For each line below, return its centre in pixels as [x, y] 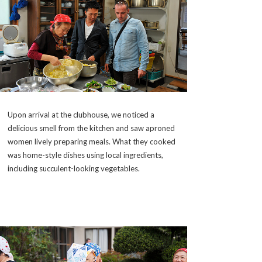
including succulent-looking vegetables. [74, 168]
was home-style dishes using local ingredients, [85, 155]
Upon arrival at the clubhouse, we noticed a [81, 114]
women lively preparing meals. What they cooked [92, 141]
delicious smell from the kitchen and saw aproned [91, 128]
